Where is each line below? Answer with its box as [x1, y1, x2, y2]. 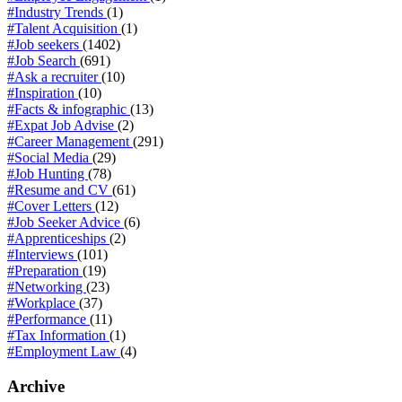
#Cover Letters [7, 198, 95, 214]
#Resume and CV [7, 182, 112, 198]
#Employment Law [7, 344, 120, 360]
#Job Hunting [7, 166, 88, 182]
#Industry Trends [7, 4, 107, 21]
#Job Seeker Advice [7, 214, 124, 231]
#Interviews [7, 247, 77, 263]
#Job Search [7, 53, 80, 69]
